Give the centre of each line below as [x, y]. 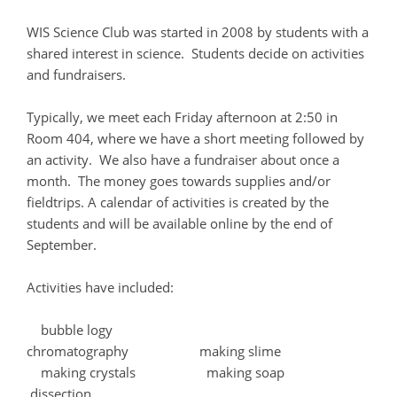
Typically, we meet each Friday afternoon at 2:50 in [182, 117]
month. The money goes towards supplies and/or [179, 181]
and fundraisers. [76, 75]
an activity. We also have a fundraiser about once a [183, 160]
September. [62, 245]
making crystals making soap [196, 373]
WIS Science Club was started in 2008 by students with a [198, 32]
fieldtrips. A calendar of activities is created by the [178, 202]
